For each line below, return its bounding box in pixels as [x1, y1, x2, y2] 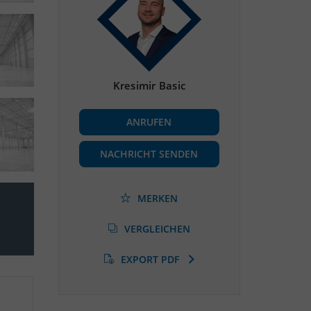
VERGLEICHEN [124, 222, 191, 235]
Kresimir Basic [112, 78, 185, 92]
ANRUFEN [126, 115, 172, 128]
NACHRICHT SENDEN [100, 147, 199, 160]
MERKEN [137, 192, 178, 205]
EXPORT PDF [121, 253, 183, 266]
